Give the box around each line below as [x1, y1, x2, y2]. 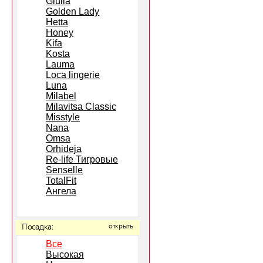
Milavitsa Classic [46, 102, 116, 112]
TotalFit [46, 176, 76, 186]
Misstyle [46, 112, 80, 122]
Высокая [46, 249, 84, 259]
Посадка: [22, 223, 53, 231]
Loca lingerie [46, 70, 100, 80]
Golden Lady [46, 6, 99, 16]
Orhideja [46, 144, 82, 154]
